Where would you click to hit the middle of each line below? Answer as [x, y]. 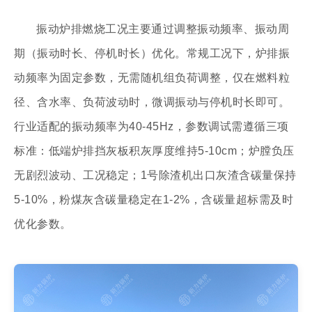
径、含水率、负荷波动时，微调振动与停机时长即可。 [152, 102]
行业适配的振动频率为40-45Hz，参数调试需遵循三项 [151, 126]
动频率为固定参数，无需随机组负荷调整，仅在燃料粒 [152, 77]
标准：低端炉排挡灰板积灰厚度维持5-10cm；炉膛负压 [154, 150]
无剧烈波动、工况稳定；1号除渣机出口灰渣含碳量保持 [155, 175]
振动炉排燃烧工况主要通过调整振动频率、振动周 [163, 29]
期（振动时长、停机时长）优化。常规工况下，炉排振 [152, 53]
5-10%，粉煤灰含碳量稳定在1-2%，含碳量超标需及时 [154, 199]
